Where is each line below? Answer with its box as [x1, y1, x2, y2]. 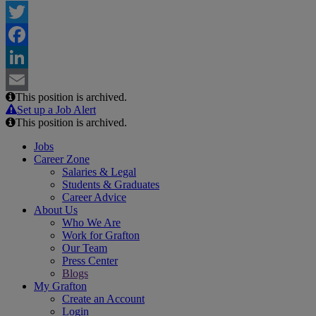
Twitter [6, 28, 37, 41]
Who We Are [62, 217, 121, 229]
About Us [34, 204, 78, 217]
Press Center [62, 255, 118, 267]
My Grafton [34, 280, 87, 293]
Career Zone [34, 153, 90, 166]
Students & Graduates [62, 178, 159, 191]
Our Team [62, 242, 107, 255]
